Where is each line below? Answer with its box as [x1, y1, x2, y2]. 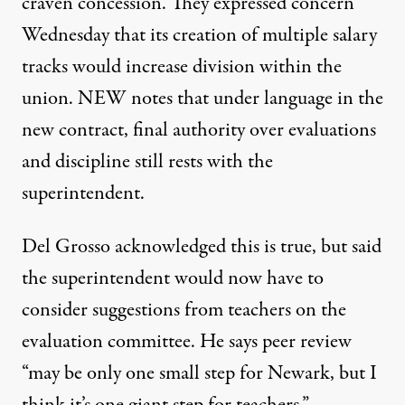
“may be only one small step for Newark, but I [22, 359, 377, 388]
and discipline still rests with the [22, 147, 273, 176]
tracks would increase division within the [22, 52, 342, 81]
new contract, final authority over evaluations [22, 116, 376, 145]
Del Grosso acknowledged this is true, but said [22, 232, 381, 261]
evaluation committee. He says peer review [22, 327, 352, 356]
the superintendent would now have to [22, 264, 324, 293]
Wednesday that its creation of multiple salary [22, 21, 377, 50]
